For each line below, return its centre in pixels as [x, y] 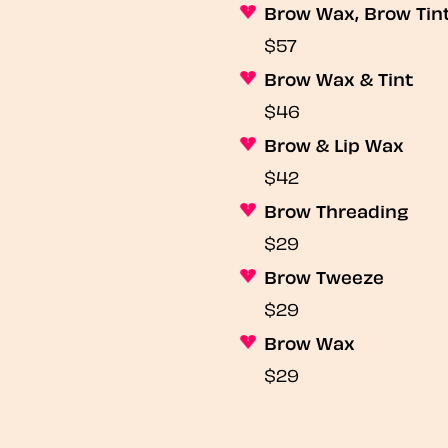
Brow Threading [336, 210]
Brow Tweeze [324, 276]
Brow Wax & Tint [339, 78]
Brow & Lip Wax [334, 144]
